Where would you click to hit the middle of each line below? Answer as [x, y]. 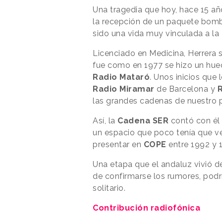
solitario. [109, 188]
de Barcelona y [186, 89]
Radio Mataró [121, 77]
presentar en [118, 144]
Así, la [105, 120]
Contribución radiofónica [146, 208]
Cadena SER [143, 120]
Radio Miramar [124, 89]
